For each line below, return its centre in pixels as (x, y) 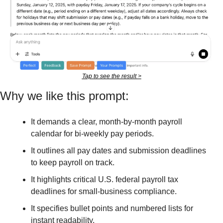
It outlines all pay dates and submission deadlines (118, 150)
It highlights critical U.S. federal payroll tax (105, 179)
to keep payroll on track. (73, 162)
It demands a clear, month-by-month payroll (107, 121)
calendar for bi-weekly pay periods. (92, 133)
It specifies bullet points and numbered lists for (112, 208)
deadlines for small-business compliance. (104, 191)
